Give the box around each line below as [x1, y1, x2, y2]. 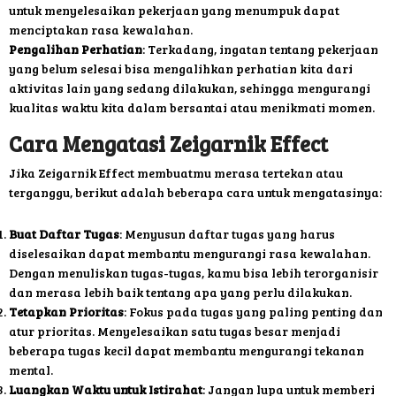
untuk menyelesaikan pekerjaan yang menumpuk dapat [9, 2, 339, 19]
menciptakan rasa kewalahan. [9, 21, 193, 39]
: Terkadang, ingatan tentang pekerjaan [142, 41, 378, 58]
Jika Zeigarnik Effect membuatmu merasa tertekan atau [9, 164, 343, 182]
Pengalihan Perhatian [9, 41, 142, 58]
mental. [9, 362, 53, 379]
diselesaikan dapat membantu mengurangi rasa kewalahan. [9, 245, 370, 263]
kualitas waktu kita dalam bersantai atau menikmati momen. [9, 99, 375, 117]
